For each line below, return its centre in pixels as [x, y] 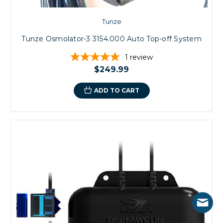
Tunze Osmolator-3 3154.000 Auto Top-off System [111, 39]
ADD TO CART [116, 90]
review [141, 57]
